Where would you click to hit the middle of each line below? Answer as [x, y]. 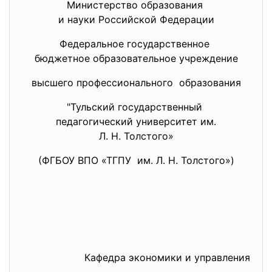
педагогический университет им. [136, 121]
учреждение [208, 58]
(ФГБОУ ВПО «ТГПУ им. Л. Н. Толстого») [136, 160]
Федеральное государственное [136, 44]
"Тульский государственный [136, 107]
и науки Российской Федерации [136, 19]
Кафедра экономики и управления [167, 257]
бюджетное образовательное [107, 58]
